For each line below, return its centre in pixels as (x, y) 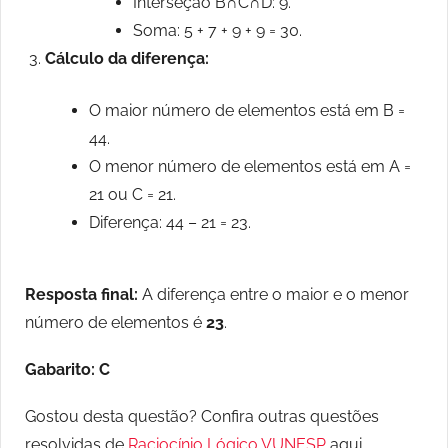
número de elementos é (115, 323)
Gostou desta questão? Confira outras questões (202, 417)
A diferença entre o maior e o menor (273, 295)
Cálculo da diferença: (127, 59)
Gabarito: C (67, 370)
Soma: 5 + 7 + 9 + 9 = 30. (217, 31)
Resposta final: (81, 295)
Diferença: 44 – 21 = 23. (170, 223)
